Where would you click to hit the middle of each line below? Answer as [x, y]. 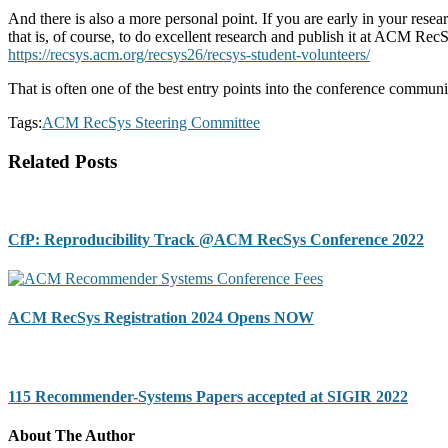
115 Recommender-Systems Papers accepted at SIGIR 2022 [208, 396]
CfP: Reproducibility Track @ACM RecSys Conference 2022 [216, 239]
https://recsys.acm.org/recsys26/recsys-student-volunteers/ [189, 55]
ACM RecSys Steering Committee [151, 123]
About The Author [71, 436]
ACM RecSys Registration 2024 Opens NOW [161, 318]
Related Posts [62, 161]
